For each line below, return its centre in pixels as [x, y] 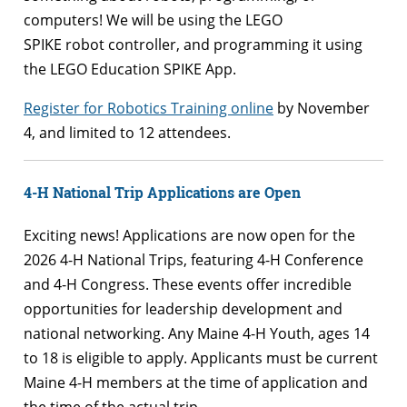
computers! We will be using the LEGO [153, 20]
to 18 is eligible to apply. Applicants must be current [201, 358]
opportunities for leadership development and [183, 309]
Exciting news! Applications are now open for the [189, 236]
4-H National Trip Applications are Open [162, 193]
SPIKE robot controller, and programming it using [193, 44]
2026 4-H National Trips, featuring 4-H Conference [194, 260]
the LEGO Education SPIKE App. [130, 69]
